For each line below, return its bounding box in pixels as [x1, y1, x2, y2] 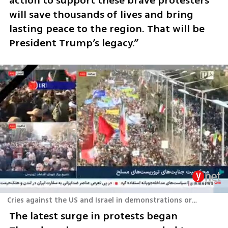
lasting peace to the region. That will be [9, 21, 205, 36]
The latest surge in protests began [9, 208, 178, 223]
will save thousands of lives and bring [9, 7, 193, 22]
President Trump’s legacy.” [9, 35, 138, 50]
